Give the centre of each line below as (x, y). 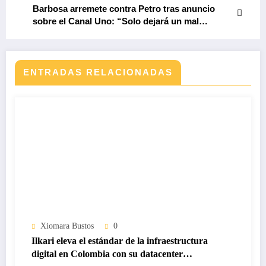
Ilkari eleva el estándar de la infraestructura (120, 241)
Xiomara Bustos (67, 226)
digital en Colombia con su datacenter (107, 254)
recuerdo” (54, 34)
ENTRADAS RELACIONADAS (98, 72)
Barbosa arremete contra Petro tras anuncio (124, 9)
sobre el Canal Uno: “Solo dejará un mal (116, 21)
